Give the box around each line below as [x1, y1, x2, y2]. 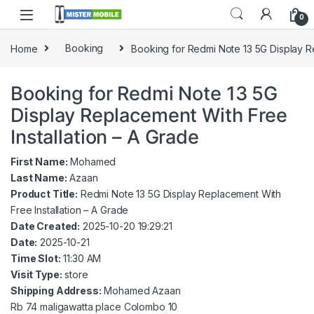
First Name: [11, 155, 68, 168]
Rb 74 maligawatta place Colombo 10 [11, 300, 178, 313]
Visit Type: [11, 268, 62, 280]
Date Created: [11, 219, 81, 232]
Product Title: [11, 187, 78, 200]
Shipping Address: [11, 284, 102, 296]
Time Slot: [11, 252, 61, 264]
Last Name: [11, 171, 67, 184]
